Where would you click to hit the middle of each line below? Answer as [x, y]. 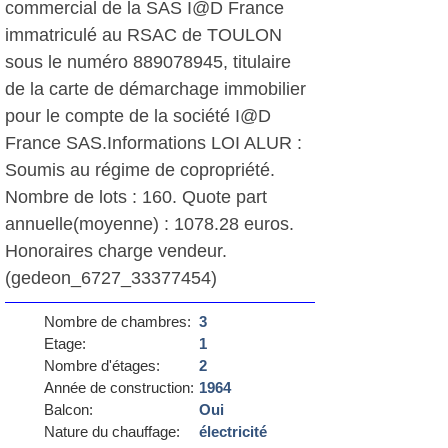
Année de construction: [118, 387]
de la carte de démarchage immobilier [155, 89]
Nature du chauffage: [111, 431]
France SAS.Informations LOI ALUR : [153, 143]
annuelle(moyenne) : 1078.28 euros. [149, 224]
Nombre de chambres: [117, 321]
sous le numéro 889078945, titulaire [148, 62]
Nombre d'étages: [101, 365]
